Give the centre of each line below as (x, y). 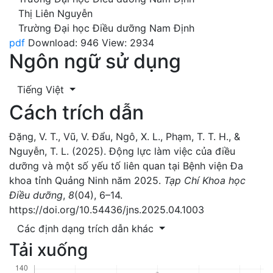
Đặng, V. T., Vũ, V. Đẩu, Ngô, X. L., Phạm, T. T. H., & (125, 136)
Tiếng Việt (42, 89)
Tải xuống (48, 250)
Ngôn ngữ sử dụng (95, 61)
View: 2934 (128, 42)
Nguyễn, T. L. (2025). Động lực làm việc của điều (122, 151)
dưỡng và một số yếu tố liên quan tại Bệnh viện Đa (126, 165)
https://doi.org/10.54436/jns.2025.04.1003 (107, 209)
